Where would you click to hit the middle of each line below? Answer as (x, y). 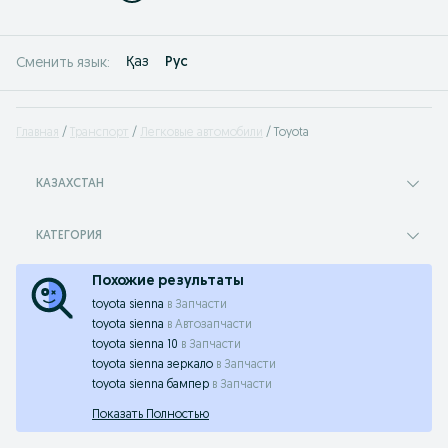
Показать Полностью (150, 415)
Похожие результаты (168, 281)
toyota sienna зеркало (152, 365)
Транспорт (99, 133)
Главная (37, 133)
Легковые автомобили (201, 133)
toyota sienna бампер (150, 385)
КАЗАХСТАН (70, 184)
